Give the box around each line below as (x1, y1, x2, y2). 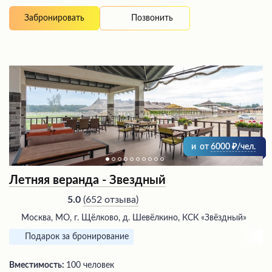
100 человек (66, 261, 114, 270)
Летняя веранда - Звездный (9, 174, 166, 187)
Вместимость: (9, 261, 66, 270)
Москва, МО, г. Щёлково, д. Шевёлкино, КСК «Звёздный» (21, 214, 246, 223)
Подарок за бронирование (25, 233, 129, 242)
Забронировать (24, 14, 84, 23)
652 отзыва (86, 194, 136, 205)
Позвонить (131, 13, 173, 22)
